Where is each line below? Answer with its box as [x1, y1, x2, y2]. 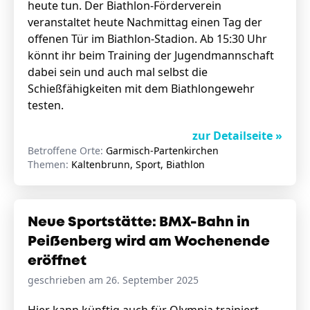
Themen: [28, 158, 71, 171]
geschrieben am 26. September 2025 [28, 273, 199, 286]
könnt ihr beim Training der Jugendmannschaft [28, 48, 274, 63]
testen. [28, 98, 66, 113]
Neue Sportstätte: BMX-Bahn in [28, 216, 250, 229]
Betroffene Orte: [28, 144, 106, 157]
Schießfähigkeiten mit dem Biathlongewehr [28, 81, 255, 96]
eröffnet [28, 255, 86, 268]
